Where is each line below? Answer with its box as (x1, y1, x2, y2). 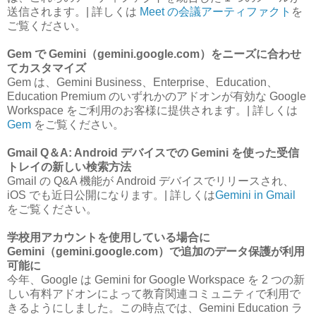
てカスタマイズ (7, 61, 86, 74)
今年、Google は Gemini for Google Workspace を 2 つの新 (7, 273, 305, 286)
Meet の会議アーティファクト (137, 5, 291, 18)
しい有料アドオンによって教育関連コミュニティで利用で (7, 287, 300, 300)
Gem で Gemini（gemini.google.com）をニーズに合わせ (7, 47, 301, 60)
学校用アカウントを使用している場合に (7, 231, 210, 243)
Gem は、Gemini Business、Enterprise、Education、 (7, 75, 278, 88)
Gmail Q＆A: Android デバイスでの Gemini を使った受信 (7, 146, 299, 159)
